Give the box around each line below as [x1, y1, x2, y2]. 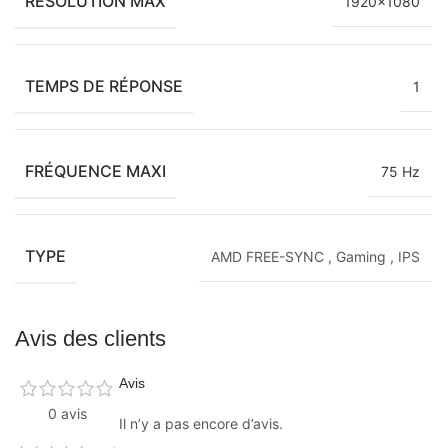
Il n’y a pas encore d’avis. [119, 414, 283, 432]
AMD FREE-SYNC [211, 247, 324, 265]
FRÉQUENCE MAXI [25, 160, 166, 181]
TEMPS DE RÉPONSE [25, 75, 183, 96]
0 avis [47, 404, 87, 422]
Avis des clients [15, 325, 166, 351]
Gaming [336, 247, 386, 265]
